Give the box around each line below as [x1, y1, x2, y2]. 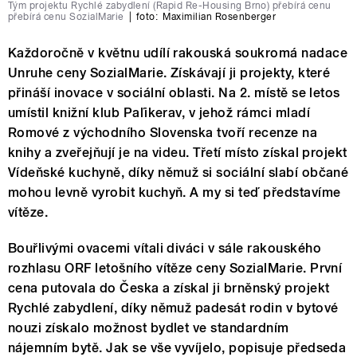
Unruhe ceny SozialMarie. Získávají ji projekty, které [8, 65, 331, 80]
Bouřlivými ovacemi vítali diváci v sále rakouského [8, 240, 322, 256]
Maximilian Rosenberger [163, 10, 276, 22]
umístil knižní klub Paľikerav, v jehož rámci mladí [8, 104, 311, 120]
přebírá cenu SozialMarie [8, 10, 124, 22]
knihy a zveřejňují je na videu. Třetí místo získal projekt [8, 144, 347, 160]
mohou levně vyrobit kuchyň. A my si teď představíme [8, 184, 341, 200]
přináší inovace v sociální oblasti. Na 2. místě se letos [8, 84, 340, 100]
